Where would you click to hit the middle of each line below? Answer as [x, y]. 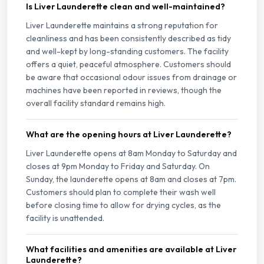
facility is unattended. [65, 218]
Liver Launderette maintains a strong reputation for [122, 26]
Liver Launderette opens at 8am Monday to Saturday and [131, 154]
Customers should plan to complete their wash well [121, 192]
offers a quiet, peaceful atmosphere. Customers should [128, 65]
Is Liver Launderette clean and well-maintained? [126, 7]
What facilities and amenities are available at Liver [131, 250]
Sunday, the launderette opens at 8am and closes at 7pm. [131, 179]
